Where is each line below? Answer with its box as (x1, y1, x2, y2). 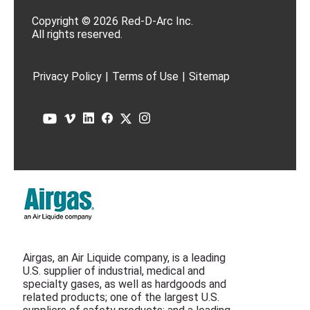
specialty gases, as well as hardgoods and (23, 277, 226, 291)
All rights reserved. (32, 27, 122, 41)
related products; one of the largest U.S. (23, 290, 219, 304)
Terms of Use (112, 69, 179, 83)
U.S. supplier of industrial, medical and (23, 264, 205, 277)
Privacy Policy (33, 69, 102, 83)
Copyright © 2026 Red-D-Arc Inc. (32, 14, 193, 28)
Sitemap (189, 69, 230, 83)
